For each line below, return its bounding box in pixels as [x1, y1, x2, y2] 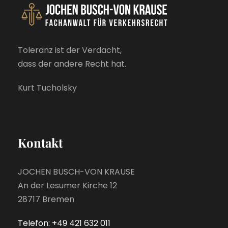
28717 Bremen [18, 193, 74, 205]
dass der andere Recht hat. [18, 58, 126, 70]
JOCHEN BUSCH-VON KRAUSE [18, 166, 135, 178]
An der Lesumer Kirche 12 [18, 180, 117, 191]
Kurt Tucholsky [18, 82, 77, 94]
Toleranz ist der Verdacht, [18, 44, 122, 56]
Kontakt [18, 134, 63, 151]
